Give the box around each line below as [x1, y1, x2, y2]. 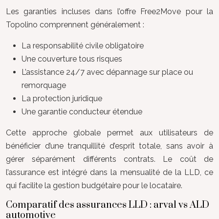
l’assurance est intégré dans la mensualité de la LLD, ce [6, 168, 213, 177]
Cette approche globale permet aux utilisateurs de [6, 128, 213, 137]
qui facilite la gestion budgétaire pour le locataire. [6, 181, 182, 190]
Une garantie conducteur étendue [22, 107, 142, 116]
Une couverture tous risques [22, 54, 122, 64]
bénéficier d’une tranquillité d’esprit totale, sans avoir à [6, 141, 213, 151]
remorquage [22, 81, 66, 90]
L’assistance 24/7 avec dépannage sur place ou [22, 67, 193, 77]
